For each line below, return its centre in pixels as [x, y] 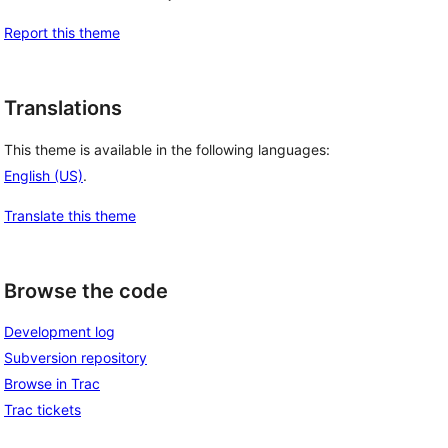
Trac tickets [42, 410]
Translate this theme [70, 215]
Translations [63, 108]
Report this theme [62, 32]
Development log [59, 332]
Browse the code [86, 290]
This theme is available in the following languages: [167, 149]
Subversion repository [75, 358]
